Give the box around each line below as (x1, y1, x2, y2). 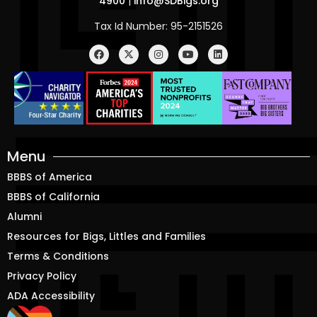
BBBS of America (7, 170, 92, 185)
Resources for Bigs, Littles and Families (7, 229, 206, 244)
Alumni (7, 209, 42, 224)
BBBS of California (7, 190, 100, 204)
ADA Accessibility (7, 289, 95, 304)
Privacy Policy (7, 269, 76, 284)
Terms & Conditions (7, 249, 109, 264)
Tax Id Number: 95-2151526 (94, 19, 223, 34)
